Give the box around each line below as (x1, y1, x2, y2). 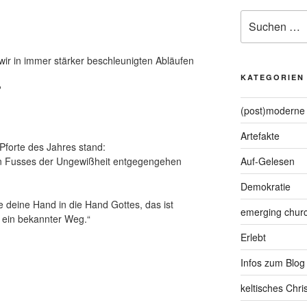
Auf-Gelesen (240, 154, 295, 169)
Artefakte (240, 129, 280, 143)
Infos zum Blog (240, 256, 305, 270)
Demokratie (240, 180, 291, 194)
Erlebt (240, 230, 266, 245)
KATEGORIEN (240, 72, 304, 83)
